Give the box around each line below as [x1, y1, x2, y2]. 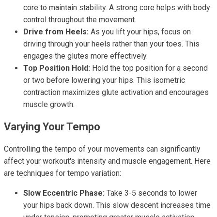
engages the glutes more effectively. [23, 51, 148, 61]
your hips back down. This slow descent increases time [23, 201, 211, 210]
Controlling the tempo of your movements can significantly [4, 144, 201, 154]
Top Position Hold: [23, 63, 90, 73]
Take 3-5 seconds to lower [105, 188, 197, 198]
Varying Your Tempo [4, 121, 100, 133]
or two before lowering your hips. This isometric [23, 76, 185, 85]
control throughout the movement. [23, 15, 136, 24]
